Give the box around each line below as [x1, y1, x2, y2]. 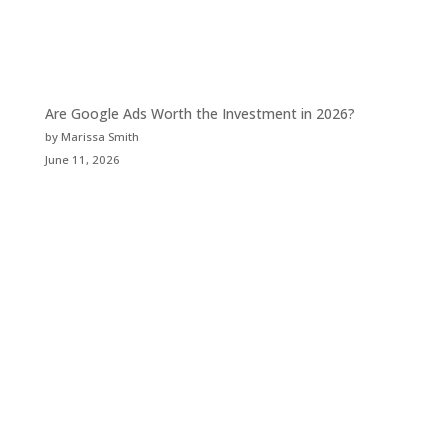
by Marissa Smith [44, 128, 139, 144]
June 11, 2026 [44, 151, 120, 167]
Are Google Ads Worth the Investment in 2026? [44, 103, 355, 123]
